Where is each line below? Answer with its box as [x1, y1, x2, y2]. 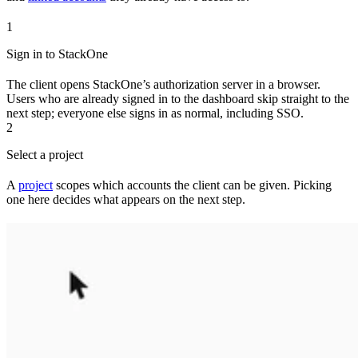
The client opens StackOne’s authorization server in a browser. [6, 77, 320, 91]
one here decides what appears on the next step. [6, 192, 245, 206]
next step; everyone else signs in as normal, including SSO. [6, 105, 304, 120]
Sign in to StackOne [6, 46, 108, 61]
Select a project [6, 147, 83, 161]
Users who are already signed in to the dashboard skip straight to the [6, 91, 349, 105]
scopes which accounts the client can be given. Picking [53, 177, 332, 192]
